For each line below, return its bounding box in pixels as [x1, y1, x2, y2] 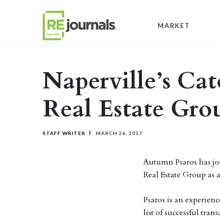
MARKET [158, 21, 190, 29]
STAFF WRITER [43, 130, 85, 136]
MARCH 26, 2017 [94, 130, 142, 136]
